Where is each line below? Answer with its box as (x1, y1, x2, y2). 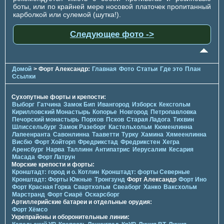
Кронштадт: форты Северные (101, 168, 190, 175)
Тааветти (92, 130, 119, 138)
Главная (92, 65, 116, 72)
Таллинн (67, 145, 92, 153)
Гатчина (37, 100, 61, 108)
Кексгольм (159, 100, 190, 108)
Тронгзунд (94, 175, 125, 183)
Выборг (12, 100, 34, 108)
